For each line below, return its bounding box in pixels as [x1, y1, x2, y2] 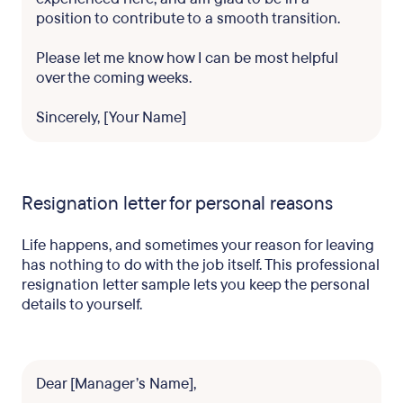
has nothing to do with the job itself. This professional [22, 255, 380, 275]
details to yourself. [22, 294, 142, 315]
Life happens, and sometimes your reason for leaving [22, 235, 374, 255]
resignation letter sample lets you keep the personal [22, 274, 370, 295]
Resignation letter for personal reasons [22, 192, 333, 216]
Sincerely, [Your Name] [36, 107, 186, 128]
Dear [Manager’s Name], [36, 373, 196, 394]
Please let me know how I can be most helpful [36, 48, 338, 68]
